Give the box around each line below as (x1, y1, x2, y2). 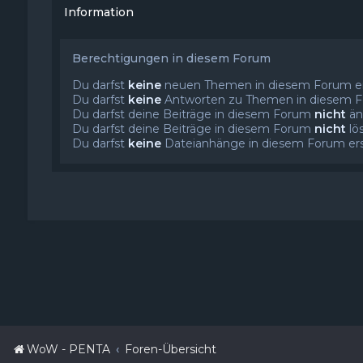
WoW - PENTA (27, 342, 110, 357)
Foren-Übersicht (125, 342, 216, 357)
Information (63, 5, 134, 19)
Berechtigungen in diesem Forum (71, 51, 271, 66)
